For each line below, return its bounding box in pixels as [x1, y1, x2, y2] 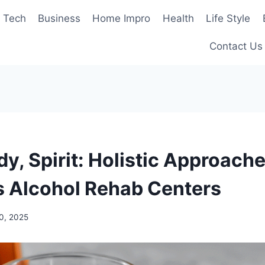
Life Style [206, 12, 251, 24]
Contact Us [209, 40, 263, 53]
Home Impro [92, 12, 151, 24]
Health [162, 12, 194, 24]
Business [38, 12, 81, 24]
